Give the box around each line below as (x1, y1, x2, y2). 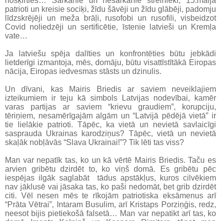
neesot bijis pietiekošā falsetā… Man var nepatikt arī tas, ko (5, 209, 216, 218)
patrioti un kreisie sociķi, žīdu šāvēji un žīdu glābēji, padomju (5, 5, 216, 14)
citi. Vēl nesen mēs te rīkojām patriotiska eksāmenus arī (5, 191, 216, 200)
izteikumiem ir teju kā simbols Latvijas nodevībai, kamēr (5, 94, 216, 103)
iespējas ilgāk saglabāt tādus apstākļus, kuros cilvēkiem (5, 174, 216, 183)
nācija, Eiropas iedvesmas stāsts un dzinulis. (5, 67, 161, 76)
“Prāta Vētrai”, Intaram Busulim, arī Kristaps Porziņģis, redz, (5, 200, 216, 209)
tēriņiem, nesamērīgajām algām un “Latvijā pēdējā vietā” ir (5, 111, 216, 120)
